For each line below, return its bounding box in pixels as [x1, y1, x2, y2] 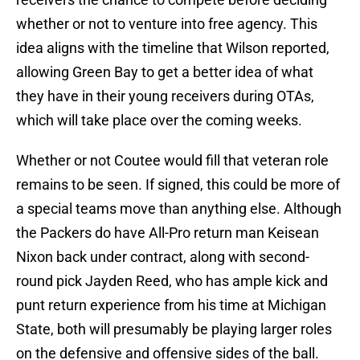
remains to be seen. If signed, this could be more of [16, 176, 340, 194]
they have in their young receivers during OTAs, [16, 88, 314, 105]
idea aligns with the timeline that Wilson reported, [16, 39, 329, 57]
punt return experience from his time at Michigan [16, 297, 326, 314]
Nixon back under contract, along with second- [16, 248, 309, 266]
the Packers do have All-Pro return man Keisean [16, 224, 319, 242]
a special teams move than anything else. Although [16, 200, 342, 218]
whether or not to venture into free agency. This [16, 15, 317, 33]
